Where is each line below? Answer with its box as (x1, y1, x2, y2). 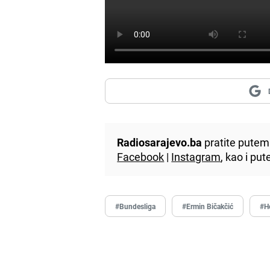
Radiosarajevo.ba (117, 134, 202, 149)
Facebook (117, 149, 165, 164)
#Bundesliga (115, 201, 156, 211)
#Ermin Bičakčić (182, 201, 234, 211)
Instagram (171, 149, 221, 164)
